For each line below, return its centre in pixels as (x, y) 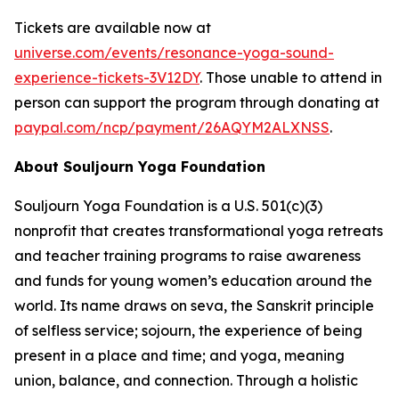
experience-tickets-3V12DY (107, 77)
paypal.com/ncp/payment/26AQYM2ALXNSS (172, 127)
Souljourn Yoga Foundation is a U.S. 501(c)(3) (168, 205)
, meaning (311, 355)
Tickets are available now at (113, 27)
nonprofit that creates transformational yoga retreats (199, 230)
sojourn (167, 330)
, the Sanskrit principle (299, 305)
